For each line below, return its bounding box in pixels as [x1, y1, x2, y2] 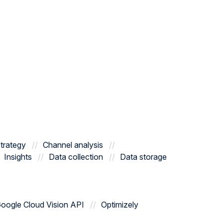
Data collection [49, 152, 103, 162]
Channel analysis [43, 140, 103, 150]
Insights [4, 152, 32, 162]
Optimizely [101, 200, 138, 210]
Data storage [120, 152, 167, 162]
